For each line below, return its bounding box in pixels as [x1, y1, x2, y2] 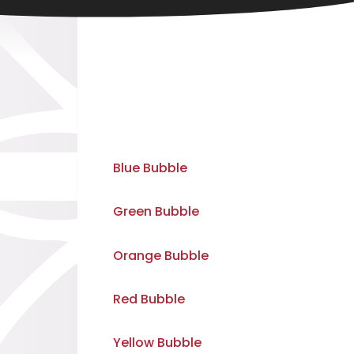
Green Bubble [113, 202, 199, 221]
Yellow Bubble [113, 333, 201, 352]
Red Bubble [113, 289, 185, 308]
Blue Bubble [113, 159, 187, 178]
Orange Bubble [113, 246, 209, 265]
